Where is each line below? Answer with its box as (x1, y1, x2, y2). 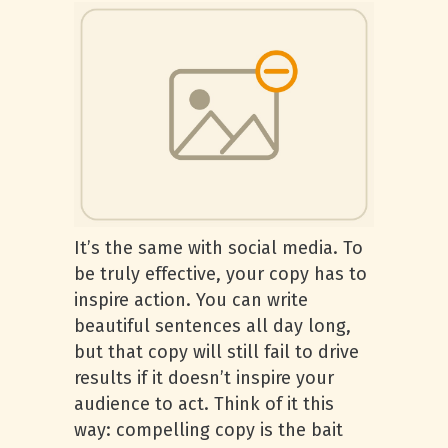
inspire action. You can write (74, 289, 308, 311)
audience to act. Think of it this (74, 393, 334, 415)
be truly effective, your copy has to (74, 263, 367, 285)
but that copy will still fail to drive (74, 341, 359, 363)
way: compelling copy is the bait (74, 419, 343, 441)
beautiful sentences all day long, (74, 315, 351, 337)
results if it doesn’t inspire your (74, 367, 334, 389)
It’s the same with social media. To (74, 237, 363, 259)
